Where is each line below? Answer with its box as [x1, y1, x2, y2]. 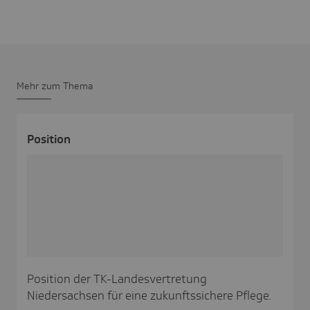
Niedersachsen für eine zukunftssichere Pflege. [27, 287, 272, 303]
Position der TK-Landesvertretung [27, 271, 207, 286]
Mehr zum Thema [17, 79, 93, 92]
